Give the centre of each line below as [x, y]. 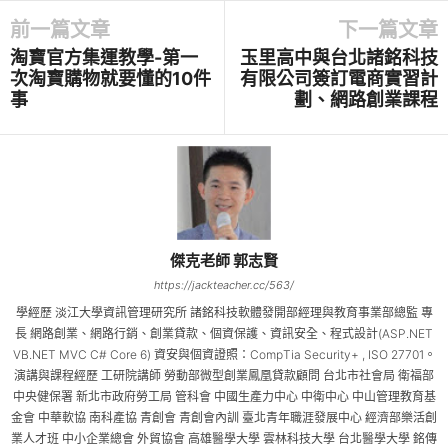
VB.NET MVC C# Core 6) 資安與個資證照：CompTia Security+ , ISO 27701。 [224, 354]
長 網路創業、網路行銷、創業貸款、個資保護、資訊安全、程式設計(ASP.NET [224, 333]
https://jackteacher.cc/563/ [224, 284]
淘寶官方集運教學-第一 [104, 57]
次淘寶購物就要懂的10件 [110, 78]
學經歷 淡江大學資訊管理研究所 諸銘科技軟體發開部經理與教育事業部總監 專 [224, 312]
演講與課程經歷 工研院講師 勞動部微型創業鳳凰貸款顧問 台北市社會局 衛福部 [224, 375]
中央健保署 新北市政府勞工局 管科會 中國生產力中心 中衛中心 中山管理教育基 [224, 396]
